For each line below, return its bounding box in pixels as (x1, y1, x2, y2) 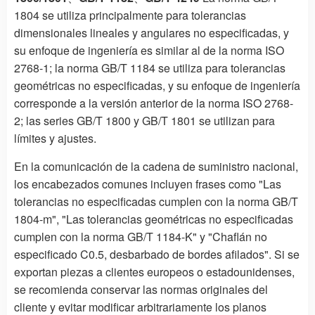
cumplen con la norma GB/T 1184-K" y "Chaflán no (14, 228, 267, 245)
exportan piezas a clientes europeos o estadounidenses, (14, 263, 295, 280)
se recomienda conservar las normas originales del (14, 281, 268, 297)
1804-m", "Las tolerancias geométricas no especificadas (14, 210, 293, 227)
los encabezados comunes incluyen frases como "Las (14, 175, 281, 192)
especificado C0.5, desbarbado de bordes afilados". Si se (14, 245, 300, 262)
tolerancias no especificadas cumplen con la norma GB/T (14, 193, 298, 210)
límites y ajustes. (14, 129, 96, 146)
